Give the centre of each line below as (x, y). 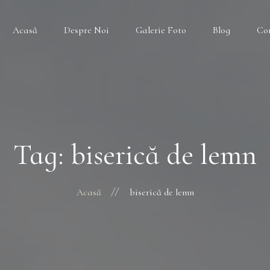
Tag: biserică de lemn (135, 155)
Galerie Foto (161, 30)
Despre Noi (86, 30)
